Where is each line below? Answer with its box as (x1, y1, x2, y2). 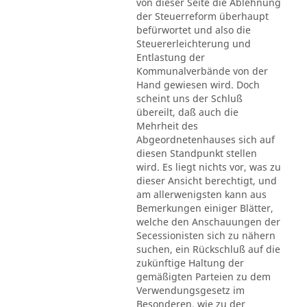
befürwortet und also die (136, 23, 251, 37)
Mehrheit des (136, 119, 198, 133)
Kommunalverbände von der (136, 64, 268, 78)
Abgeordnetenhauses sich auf (136, 133, 275, 147)
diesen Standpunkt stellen (136, 147, 257, 160)
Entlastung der (136, 51, 205, 64)
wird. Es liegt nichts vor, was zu (136, 160, 281, 174)
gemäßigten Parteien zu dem (136, 270, 271, 284)
